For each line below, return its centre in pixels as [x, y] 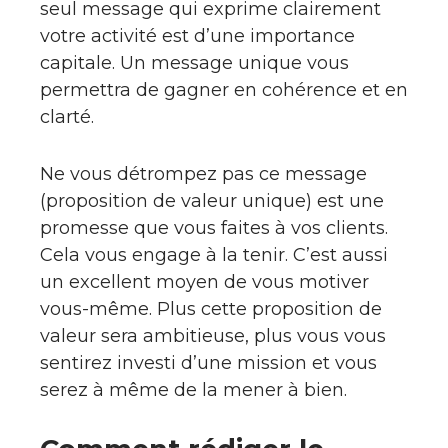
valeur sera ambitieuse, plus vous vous [213, 336]
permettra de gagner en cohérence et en [224, 90]
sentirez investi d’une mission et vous [208, 363]
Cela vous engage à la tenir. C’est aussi [214, 255]
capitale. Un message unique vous [194, 63]
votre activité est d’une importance [197, 36]
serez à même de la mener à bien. [193, 390]
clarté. [67, 117]
